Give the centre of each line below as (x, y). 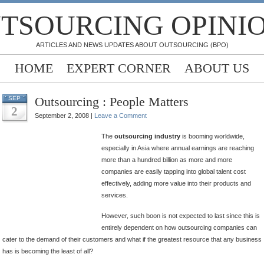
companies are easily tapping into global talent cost (174, 171)
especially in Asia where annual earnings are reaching (178, 148)
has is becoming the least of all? (48, 251)
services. (115, 195)
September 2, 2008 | (65, 115)
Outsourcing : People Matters (112, 102)
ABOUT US (217, 68)
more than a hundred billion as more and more (167, 160)
